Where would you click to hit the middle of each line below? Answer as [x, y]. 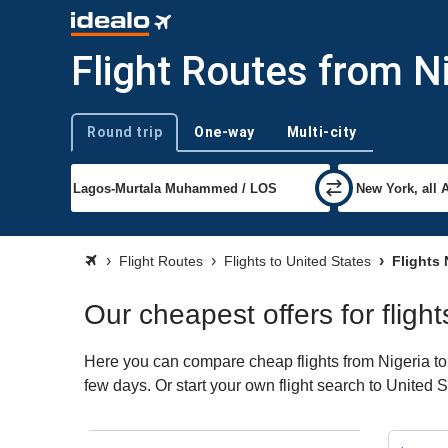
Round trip [124, 131]
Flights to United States [297, 261]
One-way [224, 131]
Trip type [95, 140]
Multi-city [321, 131]
